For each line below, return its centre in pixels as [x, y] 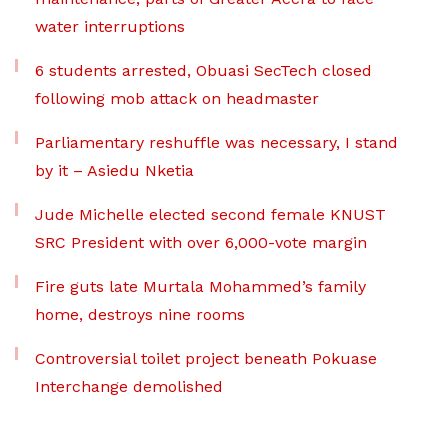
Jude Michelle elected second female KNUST [210, 214]
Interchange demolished [129, 386]
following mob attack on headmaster [177, 98]
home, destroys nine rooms [140, 314]
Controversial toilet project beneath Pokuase [206, 358]
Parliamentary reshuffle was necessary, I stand [216, 142]
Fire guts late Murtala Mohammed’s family [200, 286]
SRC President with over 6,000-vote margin [201, 242]
